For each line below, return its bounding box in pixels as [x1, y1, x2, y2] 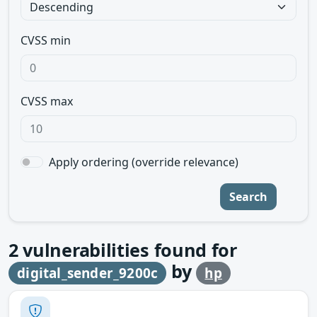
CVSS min [21, 33, 71, 48]
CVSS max [21, 93, 73, 109]
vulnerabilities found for [18, 238, 237, 262]
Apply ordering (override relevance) [49, 154, 238, 170]
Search [229, 189, 267, 204]
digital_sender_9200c [17, 264, 158, 282]
